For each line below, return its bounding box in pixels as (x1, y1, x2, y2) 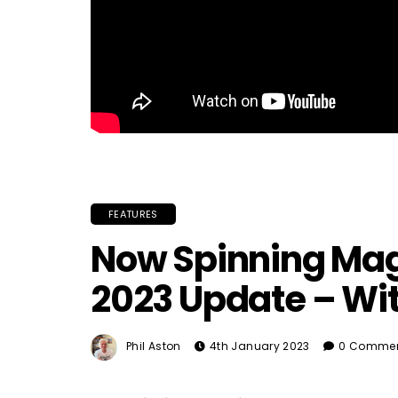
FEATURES (108, 207, 158, 221)
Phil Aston (126, 338, 181, 354)
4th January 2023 (209, 338, 310, 354)
